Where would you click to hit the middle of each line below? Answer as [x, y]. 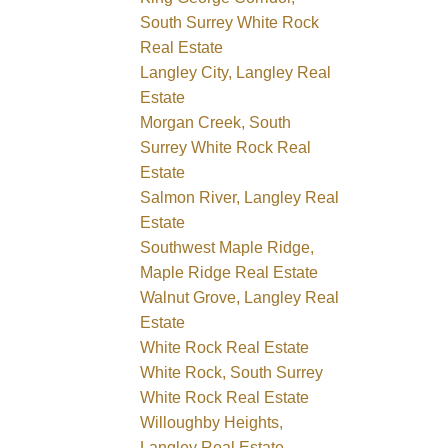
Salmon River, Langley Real [240, 197]
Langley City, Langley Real [236, 72]
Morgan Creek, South [216, 122]
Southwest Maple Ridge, [227, 247]
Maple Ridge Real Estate [229, 272]
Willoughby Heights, [212, 422]
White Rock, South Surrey [232, 372]
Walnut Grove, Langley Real [240, 297]
